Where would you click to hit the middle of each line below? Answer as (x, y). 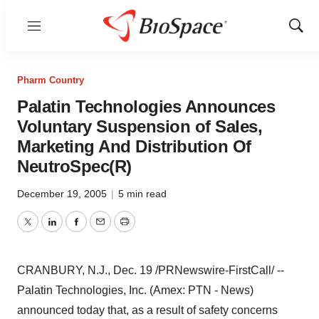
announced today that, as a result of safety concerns (147, 310)
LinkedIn (73, 230)
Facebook (100, 230)
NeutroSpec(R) (74, 166)
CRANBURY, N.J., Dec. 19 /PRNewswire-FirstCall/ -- (151, 270)
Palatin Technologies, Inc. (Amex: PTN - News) (135, 290)
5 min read (142, 194)
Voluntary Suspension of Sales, (140, 126)
